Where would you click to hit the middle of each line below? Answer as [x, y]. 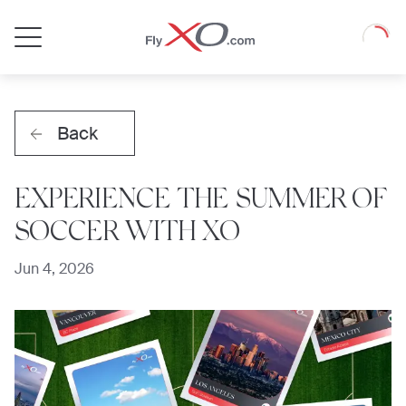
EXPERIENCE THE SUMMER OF [201, 201]
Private [275, 28]
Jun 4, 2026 [54, 269]
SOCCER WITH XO [128, 234]
